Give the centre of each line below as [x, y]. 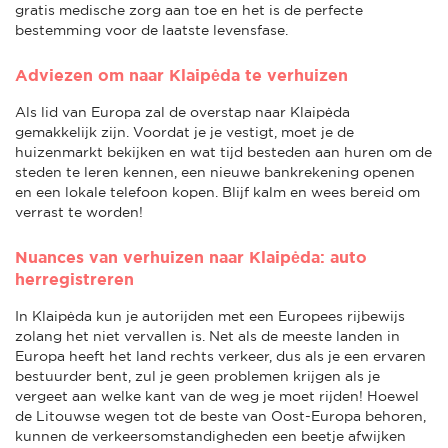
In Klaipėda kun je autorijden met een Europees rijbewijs [210, 315]
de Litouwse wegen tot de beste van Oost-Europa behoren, [220, 415]
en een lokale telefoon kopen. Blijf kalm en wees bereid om [217, 191]
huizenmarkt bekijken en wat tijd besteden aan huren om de [223, 151]
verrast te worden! [79, 211]
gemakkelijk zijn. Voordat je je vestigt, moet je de [184, 131]
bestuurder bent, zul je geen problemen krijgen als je [197, 375]
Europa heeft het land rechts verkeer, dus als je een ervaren [220, 355]
